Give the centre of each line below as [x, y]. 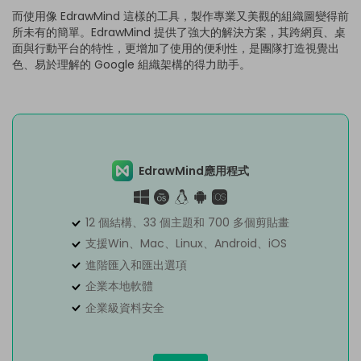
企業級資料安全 [125, 307]
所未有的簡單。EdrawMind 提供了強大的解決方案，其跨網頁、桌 [179, 32]
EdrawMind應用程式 [193, 170]
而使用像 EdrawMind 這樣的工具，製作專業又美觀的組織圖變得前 [180, 16]
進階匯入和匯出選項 [137, 265]
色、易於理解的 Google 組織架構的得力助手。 [131, 64]
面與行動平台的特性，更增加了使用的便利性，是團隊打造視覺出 [176, 48]
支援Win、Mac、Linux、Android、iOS [187, 244]
